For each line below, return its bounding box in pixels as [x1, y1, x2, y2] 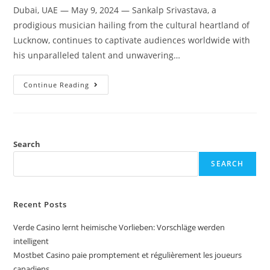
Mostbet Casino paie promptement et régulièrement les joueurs [13, 250, 242, 261]
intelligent [13, 236, 49, 247]
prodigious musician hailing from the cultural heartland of [13, 19, 250, 31]
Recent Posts [13, 199, 67, 210]
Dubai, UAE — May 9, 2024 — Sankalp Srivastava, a [13, 4, 217, 16]
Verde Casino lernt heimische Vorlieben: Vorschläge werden [13, 222, 225, 233]
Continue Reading [24, 80, 90, 90]
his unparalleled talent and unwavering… [13, 49, 181, 61]
